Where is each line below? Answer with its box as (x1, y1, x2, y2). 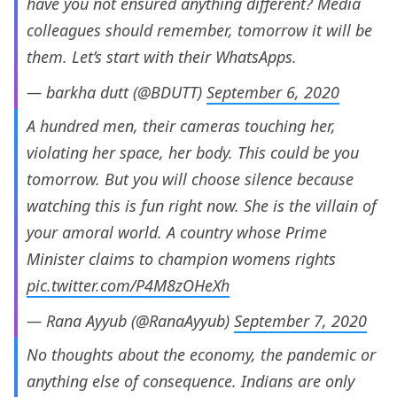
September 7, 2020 (234, 310, 367, 332)
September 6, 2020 (206, 82, 339, 104)
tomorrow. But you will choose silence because (27, 168, 354, 191)
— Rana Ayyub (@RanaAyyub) (27, 310, 234, 332)
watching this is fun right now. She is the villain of (27, 195, 377, 217)
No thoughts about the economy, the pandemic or (27, 344, 376, 366)
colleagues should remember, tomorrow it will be (27, 19, 372, 42)
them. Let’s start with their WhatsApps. (27, 46, 297, 68)
